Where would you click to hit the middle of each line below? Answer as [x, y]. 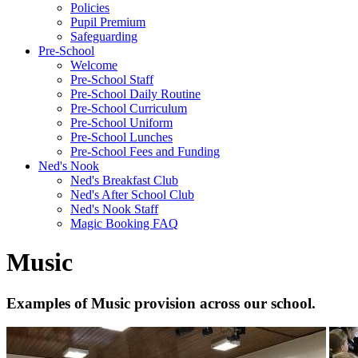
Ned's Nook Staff [114, 209]
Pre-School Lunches [121, 137]
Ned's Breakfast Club [124, 180]
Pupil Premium [108, 22]
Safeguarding [104, 36]
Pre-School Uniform [121, 122]
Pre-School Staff [112, 79]
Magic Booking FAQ [124, 223]
